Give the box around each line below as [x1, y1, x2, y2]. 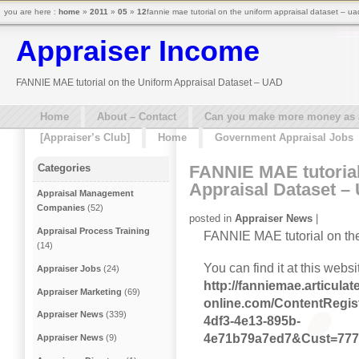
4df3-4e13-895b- [204, 313, 301, 328]
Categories [38, 162, 91, 175]
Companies [37, 203, 86, 213]
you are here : [4, 7, 58, 16]
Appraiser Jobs [37, 263, 102, 273]
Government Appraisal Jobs [215, 131, 353, 143]
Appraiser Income [16, 34, 260, 67]
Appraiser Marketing [37, 286, 123, 296]
